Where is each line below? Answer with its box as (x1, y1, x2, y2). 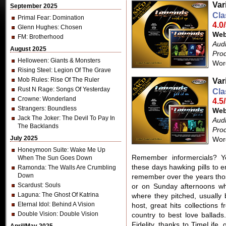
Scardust (18, 182, 42, 189)
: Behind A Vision (49, 201, 95, 208)
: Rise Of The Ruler (47, 76, 99, 83)
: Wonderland (39, 95, 76, 102)
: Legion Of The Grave (51, 67, 111, 74)
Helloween (18, 57, 47, 64)
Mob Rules (18, 76, 47, 83)
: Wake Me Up (67, 146, 105, 153)
